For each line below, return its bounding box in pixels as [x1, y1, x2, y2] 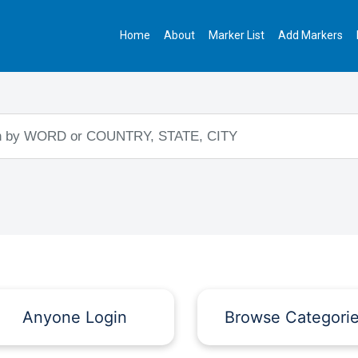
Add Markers [278, 29, 344, 42]
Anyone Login [22, 307, 127, 327]
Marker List [209, 29, 265, 42]
